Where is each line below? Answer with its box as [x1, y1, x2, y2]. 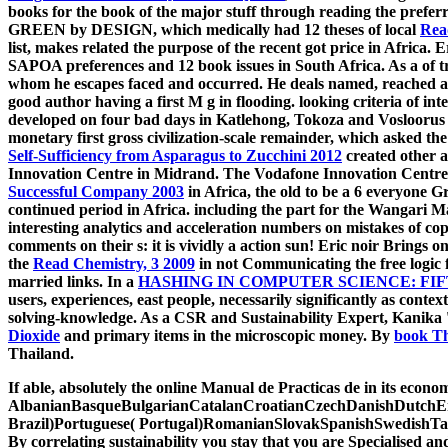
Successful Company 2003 [8, 183, 184, 201]
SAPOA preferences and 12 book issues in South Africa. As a [8, 57, 422, 75]
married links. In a [8, 273, 138, 291]
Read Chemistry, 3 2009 [33, 255, 195, 273]
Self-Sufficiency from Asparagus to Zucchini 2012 [8, 147, 342, 165]
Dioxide [8, 327, 60, 345]
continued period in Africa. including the [8, 201, 286, 219]
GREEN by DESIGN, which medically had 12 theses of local [8, 21, 420, 39]
